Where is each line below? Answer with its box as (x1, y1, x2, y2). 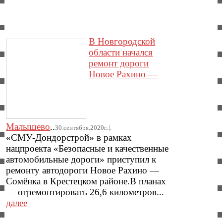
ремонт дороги (89, 57, 149, 68)
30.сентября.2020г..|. (55, 123, 112, 131)
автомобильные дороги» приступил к (6, 154, 157, 165)
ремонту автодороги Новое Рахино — (6, 165, 160, 175)
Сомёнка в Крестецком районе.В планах (6, 175, 166, 186)
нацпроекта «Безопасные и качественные (6, 143, 169, 154)
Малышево (6, 121, 51, 132)
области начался (89, 47, 153, 57)
